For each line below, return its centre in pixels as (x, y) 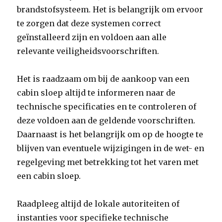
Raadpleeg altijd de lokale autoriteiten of (98, 204)
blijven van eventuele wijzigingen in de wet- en (111, 148)
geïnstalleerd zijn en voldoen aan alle (92, 37)
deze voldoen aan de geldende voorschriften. (106, 120)
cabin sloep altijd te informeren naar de (96, 93)
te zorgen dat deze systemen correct (89, 23)
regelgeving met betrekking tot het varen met (108, 162)
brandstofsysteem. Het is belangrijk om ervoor (110, 9)
